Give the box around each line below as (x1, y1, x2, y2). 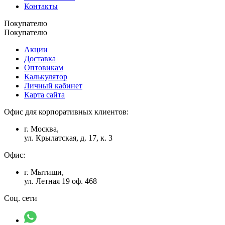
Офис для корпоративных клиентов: (4, 107, 129, 116)
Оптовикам (24, 63, 63, 72)
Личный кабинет (24, 81, 82, 90)
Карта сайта (24, 90, 65, 99)
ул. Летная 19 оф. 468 (24, 176, 97, 185)
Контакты (24, 2, 58, 11)
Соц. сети (4, 193, 37, 202)
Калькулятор (24, 72, 67, 81)
